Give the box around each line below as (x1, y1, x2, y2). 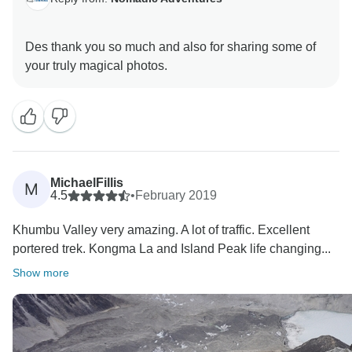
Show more (13, 266, 69, 280)
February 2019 (135, 189, 217, 203)
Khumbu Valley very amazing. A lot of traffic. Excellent (13, 223, 310, 237)
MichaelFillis (50, 176, 123, 190)
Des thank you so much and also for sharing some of (25, 40, 316, 54)
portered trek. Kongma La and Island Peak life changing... (13, 242, 331, 256)
